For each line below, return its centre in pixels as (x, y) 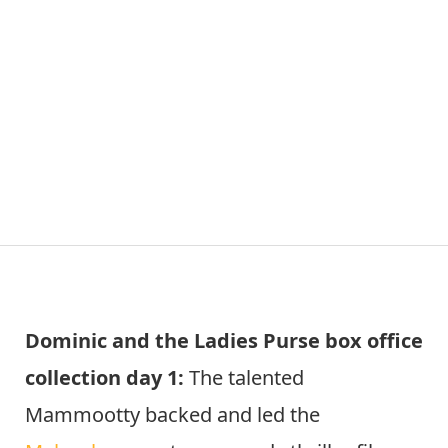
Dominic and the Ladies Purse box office (224, 340)
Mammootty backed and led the (172, 414)
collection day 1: (107, 377)
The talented (246, 377)
